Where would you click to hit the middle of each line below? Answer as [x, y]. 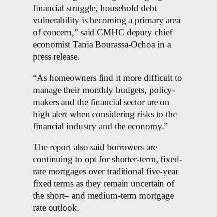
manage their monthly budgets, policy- [104, 90]
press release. [56, 57]
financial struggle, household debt [95, 8]
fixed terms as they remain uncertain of [104, 184]
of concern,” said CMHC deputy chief [103, 33]
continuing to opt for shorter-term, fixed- [108, 160]
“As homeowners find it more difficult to [108, 78]
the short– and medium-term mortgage [103, 196]
